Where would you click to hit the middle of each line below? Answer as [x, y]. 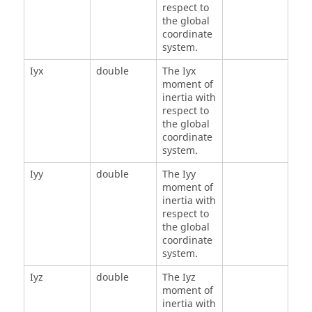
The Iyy [179, 175]
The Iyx [179, 72]
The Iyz [179, 278]
